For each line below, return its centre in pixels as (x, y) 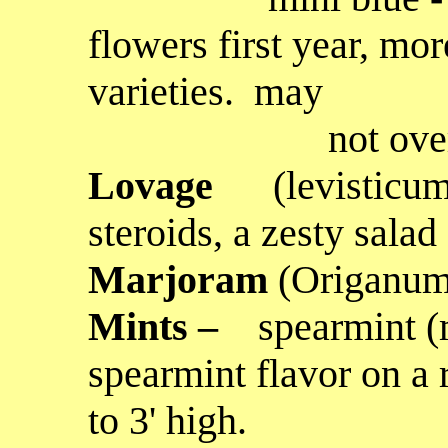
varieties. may (205, 91)
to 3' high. (167, 420)
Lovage (180, 185)
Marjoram (183, 279)
